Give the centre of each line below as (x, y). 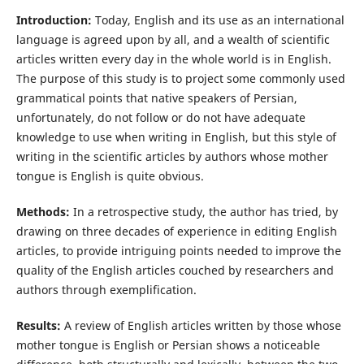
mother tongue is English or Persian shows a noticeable (168, 345)
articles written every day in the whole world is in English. (173, 59)
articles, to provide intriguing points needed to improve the (178, 251)
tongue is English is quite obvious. (110, 176)
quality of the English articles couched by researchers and (175, 271)
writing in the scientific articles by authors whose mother (172, 156)
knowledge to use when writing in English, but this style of (176, 137)
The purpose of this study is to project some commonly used (180, 78)
